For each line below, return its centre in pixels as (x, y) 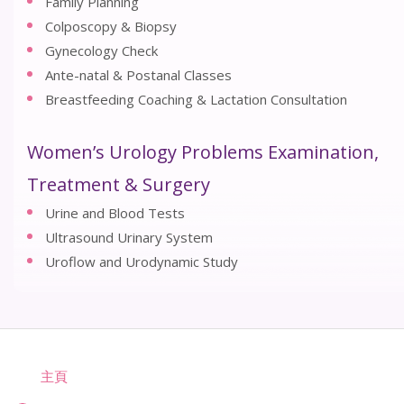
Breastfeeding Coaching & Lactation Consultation (196, 99)
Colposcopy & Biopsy (111, 26)
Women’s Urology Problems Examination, (203, 152)
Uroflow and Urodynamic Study (142, 262)
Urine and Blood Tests (115, 213)
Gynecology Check (101, 50)
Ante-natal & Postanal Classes (138, 75)
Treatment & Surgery (119, 184)
